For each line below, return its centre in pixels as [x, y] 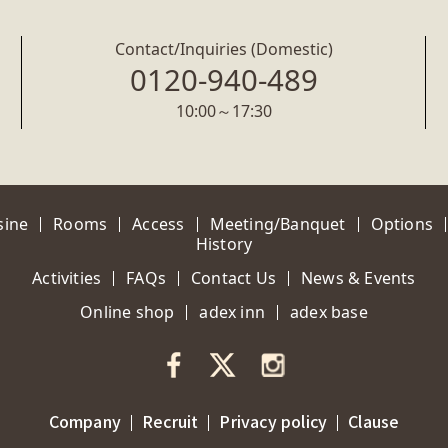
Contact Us [234, 277]
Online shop [127, 311]
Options [401, 223]
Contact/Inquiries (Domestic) [223, 48]
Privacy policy [273, 420]
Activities [67, 277]
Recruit [170, 420]
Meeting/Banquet [277, 223]
